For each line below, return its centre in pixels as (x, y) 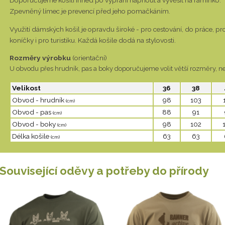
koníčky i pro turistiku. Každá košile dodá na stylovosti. (93, 40)
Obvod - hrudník (38, 100)
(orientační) (90, 58)
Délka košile (31, 136)
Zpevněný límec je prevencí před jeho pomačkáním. (90, 11)
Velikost (26, 88)
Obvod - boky (34, 124)
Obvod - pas (32, 112)
